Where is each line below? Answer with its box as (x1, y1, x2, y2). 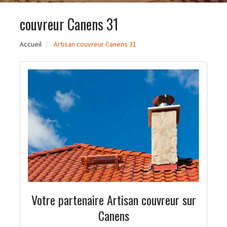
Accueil (20, 40, 42, 49)
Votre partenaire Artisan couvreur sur (31, 190, 196, 209)
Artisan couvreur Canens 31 (54, 40, 136, 49)
